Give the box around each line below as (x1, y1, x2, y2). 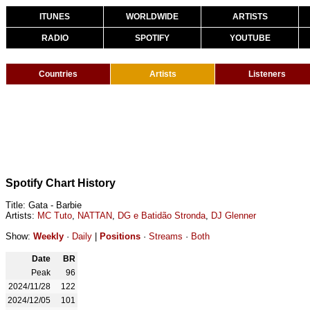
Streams (149, 231, 183, 241)
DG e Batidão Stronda (118, 210, 206, 221)
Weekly (33, 231, 64, 241)
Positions (100, 231, 140, 241)
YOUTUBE (229, 33, 271, 43)
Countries (39, 69, 77, 79)
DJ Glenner (211, 210, 256, 221)
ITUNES (39, 12, 70, 21)
